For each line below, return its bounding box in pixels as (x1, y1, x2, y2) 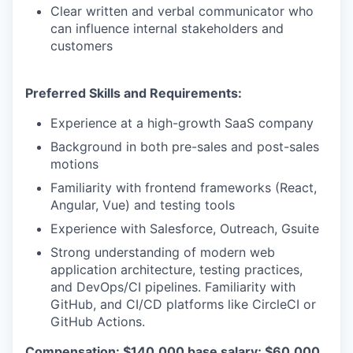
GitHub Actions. (50, 314, 145, 329)
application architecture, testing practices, (50, 262, 303, 277)
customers (50, 38, 113, 54)
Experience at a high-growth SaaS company (50, 115, 314, 131)
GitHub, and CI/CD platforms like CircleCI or (50, 296, 316, 312)
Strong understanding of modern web (50, 244, 275, 260)
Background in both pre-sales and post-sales (50, 139, 319, 154)
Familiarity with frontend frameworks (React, (50, 180, 317, 195)
